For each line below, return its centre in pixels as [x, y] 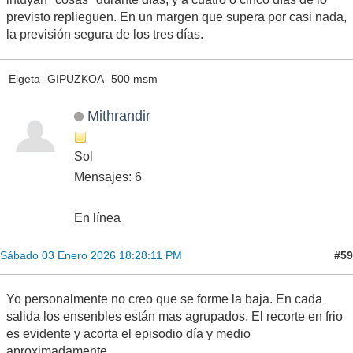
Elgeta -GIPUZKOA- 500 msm [83, 78]
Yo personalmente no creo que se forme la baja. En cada [164, 299]
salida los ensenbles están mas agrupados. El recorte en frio [175, 317]
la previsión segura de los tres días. [105, 34]
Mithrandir [119, 116]
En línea [97, 218]
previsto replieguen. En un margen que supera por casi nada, [176, 17]
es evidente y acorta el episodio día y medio [128, 334]
